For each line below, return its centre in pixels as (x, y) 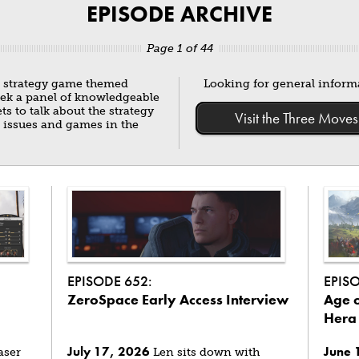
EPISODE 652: (110, 281)
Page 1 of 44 (179, 48)
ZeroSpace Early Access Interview (178, 299)
